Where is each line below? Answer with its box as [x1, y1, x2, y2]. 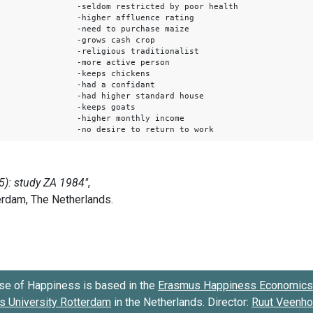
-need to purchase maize [77, 24, 189, 34]
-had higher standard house [77, 91, 204, 101]
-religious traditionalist [77, 46, 199, 56]
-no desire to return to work [77, 124, 214, 134]
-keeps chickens [77, 68, 150, 78]
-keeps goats [77, 102, 136, 112]
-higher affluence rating [77, 13, 194, 22]
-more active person [77, 57, 170, 67]
